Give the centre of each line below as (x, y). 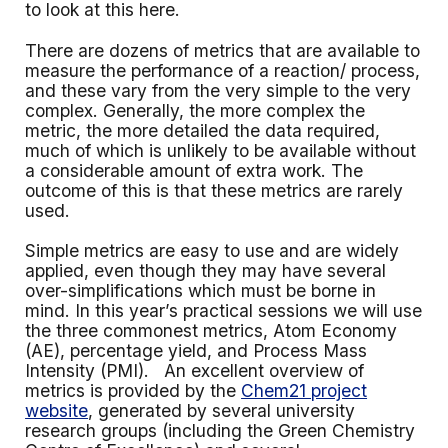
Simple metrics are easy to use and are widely (212, 251)
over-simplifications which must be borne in (201, 291)
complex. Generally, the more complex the (195, 110)
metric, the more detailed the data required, (203, 130)
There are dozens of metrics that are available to (223, 50)
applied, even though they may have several (206, 271)
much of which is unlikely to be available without (221, 150)
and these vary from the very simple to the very (218, 90)
